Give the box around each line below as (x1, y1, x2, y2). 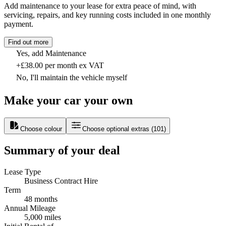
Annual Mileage (4, 204, 55, 213)
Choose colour (20, 125, 62, 133)
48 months (24, 195, 58, 204)
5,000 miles (24, 213, 61, 222)
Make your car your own (4, 93, 133, 107)
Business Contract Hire (24, 177, 98, 186)
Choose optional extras (82, 125, 149, 133)
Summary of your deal (4, 144, 120, 157)
